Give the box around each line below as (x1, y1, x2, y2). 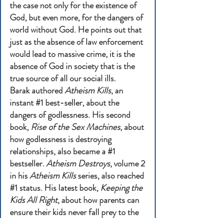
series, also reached (78, 169, 144, 182)
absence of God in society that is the (10, 60, 135, 73)
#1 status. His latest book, (10, 182, 100, 194)
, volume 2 (110, 157, 145, 170)
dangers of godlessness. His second (10, 109, 130, 121)
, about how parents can (57, 194, 139, 206)
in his (10, 169, 30, 182)
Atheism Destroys (46, 157, 110, 170)
